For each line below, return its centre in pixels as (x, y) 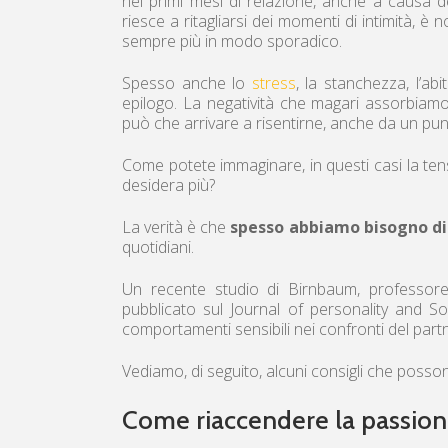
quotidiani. (158, 247)
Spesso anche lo (187, 83)
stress (273, 83)
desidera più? (168, 185)
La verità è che (176, 227)
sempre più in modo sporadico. (232, 41)
